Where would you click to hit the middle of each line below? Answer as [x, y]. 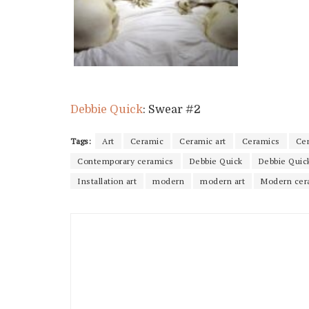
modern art [222, 181]
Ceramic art [203, 141]
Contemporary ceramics [126, 161]
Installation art [107, 181]
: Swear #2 [172, 109]
